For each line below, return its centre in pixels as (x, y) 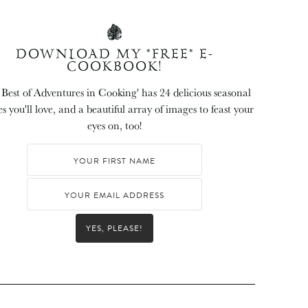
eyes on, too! (114, 125)
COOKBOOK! (115, 67)
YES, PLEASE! (115, 229)
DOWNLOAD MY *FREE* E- (114, 55)
